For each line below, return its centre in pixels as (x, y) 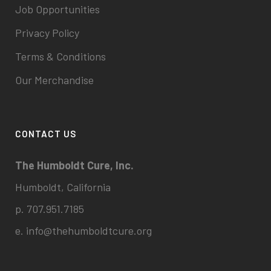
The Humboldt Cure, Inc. (74, 165)
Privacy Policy (47, 33)
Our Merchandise (54, 80)
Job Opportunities (57, 9)
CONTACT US (46, 134)
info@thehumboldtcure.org (89, 230)
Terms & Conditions (60, 56)
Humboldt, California (63, 187)
